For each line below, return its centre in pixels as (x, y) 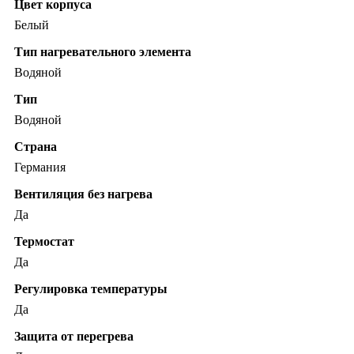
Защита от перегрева (74, 337)
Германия (40, 168)
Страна (36, 147)
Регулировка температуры (91, 289)
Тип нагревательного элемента (103, 52)
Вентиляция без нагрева (83, 194)
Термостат (44, 242)
